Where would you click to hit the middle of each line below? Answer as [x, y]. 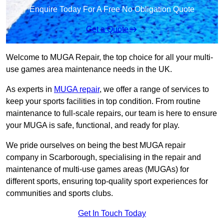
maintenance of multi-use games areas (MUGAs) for [97, 169]
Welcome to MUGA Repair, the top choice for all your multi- [109, 57]
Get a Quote [107, 29]
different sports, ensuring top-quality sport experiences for [107, 181]
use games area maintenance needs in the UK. [89, 69]
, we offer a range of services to [154, 89]
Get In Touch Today [112, 213]
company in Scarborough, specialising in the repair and [103, 157]
